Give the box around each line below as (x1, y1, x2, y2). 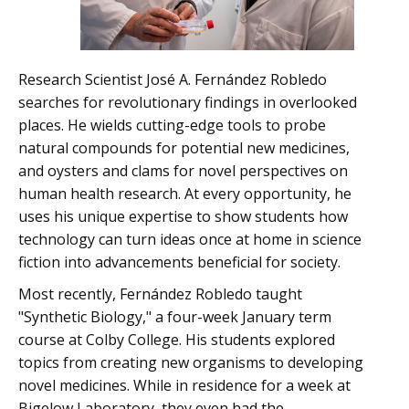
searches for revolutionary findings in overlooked (18, 92, 357, 112)
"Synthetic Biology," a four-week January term (18, 307, 331, 327)
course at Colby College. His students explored (18, 330, 335, 350)
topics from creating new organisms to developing (18, 352, 363, 372)
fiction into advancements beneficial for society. (18, 252, 341, 272)
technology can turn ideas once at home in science (18, 229, 362, 249)
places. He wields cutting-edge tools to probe (18, 115, 326, 135)
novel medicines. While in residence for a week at (18, 375, 351, 395)
